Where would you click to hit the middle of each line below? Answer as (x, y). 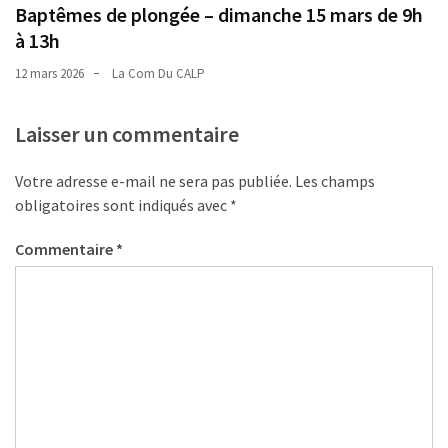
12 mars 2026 (49, 73)
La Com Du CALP (158, 73)
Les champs (335, 180)
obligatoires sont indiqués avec (122, 204)
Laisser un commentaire (127, 133)
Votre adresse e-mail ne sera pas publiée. (153, 180)
